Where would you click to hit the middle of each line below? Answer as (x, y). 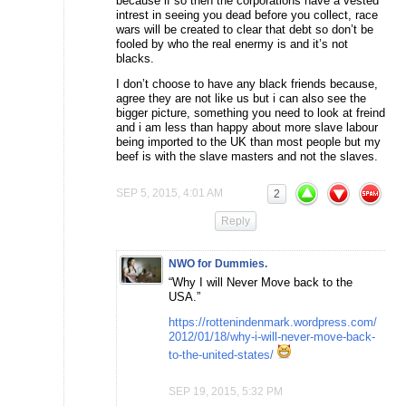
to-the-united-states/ (221, 354)
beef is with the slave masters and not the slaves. (247, 156)
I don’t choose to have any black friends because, (247, 83)
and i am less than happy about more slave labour (247, 127)
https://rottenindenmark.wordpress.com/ (273, 322)
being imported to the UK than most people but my (248, 141)
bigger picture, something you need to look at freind (251, 112)
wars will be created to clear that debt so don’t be (245, 29)
